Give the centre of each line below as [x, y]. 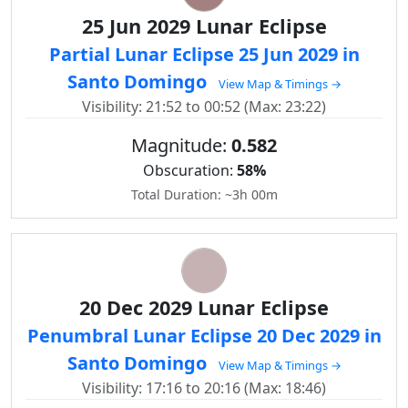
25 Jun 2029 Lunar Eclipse [204, 26]
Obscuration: [189, 170]
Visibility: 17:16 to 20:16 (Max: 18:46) [204, 388]
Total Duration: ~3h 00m [204, 194]
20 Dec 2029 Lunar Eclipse [204, 307]
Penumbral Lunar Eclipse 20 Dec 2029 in [204, 336]
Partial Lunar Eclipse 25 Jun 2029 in [204, 54]
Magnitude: [181, 145]
